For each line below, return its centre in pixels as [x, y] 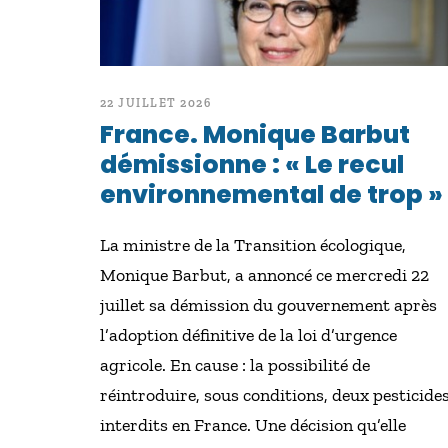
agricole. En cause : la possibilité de [234, 365]
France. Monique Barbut [254, 134]
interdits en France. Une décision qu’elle [252, 425]
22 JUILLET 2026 [155, 103]
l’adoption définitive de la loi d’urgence [248, 335]
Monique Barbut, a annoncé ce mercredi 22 [264, 275]
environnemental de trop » [271, 194]
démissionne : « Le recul [251, 164]
